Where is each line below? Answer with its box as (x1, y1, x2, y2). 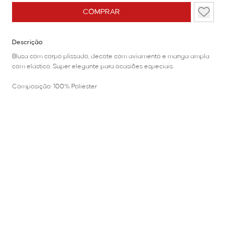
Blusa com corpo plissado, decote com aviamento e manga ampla (12, 53, 209, 60)
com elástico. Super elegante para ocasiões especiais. (12, 63, 174, 70)
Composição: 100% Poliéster (12, 83, 97, 90)
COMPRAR (82, 8, 120, 17)
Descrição (12, 39, 43, 46)
